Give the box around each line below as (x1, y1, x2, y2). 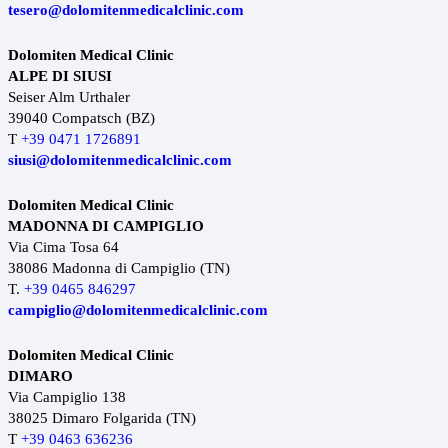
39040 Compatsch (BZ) (8, 110, 155, 127)
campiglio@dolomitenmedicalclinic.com (8, 302, 268, 319)
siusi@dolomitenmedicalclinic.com (8, 152, 232, 169)
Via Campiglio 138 (8, 389, 126, 406)
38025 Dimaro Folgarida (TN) (8, 410, 196, 427)
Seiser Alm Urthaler (8, 89, 130, 106)
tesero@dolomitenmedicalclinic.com (8, 2, 244, 19)
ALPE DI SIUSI (8, 68, 112, 85)
